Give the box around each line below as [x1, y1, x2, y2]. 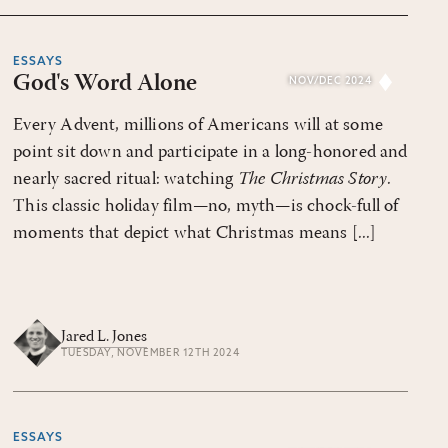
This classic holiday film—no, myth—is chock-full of [13, 197, 399, 216]
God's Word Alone [13, 72, 198, 96]
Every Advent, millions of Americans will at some [13, 116, 383, 135]
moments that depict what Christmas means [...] [13, 224, 377, 243]
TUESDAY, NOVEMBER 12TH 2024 [61, 347, 240, 359]
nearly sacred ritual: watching [13, 170, 238, 189]
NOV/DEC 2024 [289, 76, 372, 87]
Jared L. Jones [61, 328, 148, 345]
